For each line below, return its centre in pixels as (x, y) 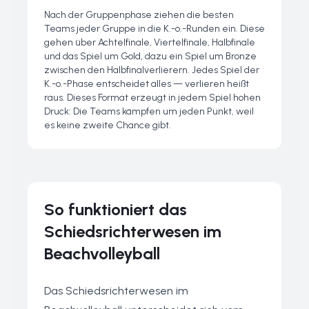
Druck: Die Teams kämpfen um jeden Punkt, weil (149, 111)
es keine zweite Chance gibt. (108, 125)
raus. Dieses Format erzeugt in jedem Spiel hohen (152, 98)
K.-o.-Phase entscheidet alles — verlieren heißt (147, 84)
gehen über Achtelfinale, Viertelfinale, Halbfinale (150, 42)
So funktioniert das (116, 209)
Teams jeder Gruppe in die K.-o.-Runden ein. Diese (154, 29)
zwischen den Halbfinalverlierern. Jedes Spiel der (152, 70)
